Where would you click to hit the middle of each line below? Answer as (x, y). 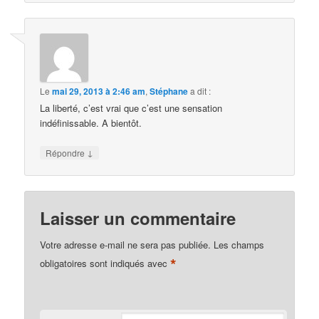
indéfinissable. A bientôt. (91, 123)
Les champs (239, 244)
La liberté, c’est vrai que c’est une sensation (131, 108)
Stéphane (169, 91)
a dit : (201, 91)
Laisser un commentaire (138, 218)
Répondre (67, 153)
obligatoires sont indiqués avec (105, 263)
